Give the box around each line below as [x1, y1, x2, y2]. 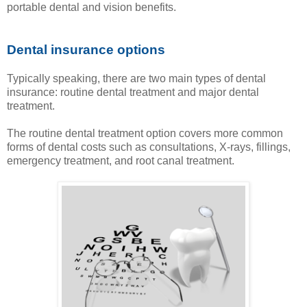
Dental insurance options [7, 42, 165, 57]
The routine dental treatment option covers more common [7, 127, 283, 139]
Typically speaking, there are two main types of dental [7, 72, 266, 84]
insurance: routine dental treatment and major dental [7, 86, 259, 98]
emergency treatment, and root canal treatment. [7, 154, 237, 167]
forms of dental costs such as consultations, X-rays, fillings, [7, 140, 291, 153]
